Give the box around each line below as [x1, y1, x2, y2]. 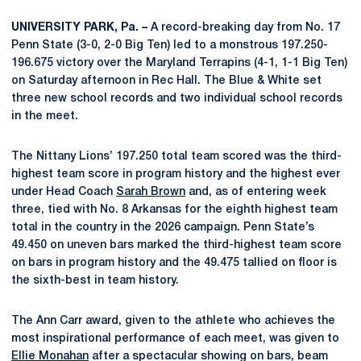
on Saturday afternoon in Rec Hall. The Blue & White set [11, 76, 322, 86]
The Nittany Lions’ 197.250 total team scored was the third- [11, 151, 342, 162]
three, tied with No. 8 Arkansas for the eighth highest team [11, 205, 338, 215]
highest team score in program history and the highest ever [11, 169, 340, 180]
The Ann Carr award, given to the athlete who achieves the [11, 316, 335, 326]
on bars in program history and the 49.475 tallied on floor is [11, 258, 337, 268]
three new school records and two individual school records [11, 93, 342, 104]
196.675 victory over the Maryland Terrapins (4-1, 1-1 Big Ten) [11, 58, 347, 68]
